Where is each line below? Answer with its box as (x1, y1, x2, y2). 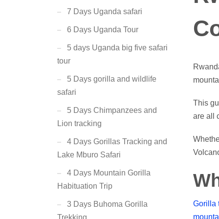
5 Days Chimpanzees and (67, 106, 157, 114)
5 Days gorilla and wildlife (67, 75, 156, 83)
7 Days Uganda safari (67, 7, 142, 16)
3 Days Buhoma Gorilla (67, 200, 148, 208)
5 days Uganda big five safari (67, 44, 168, 52)
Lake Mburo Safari (57, 151, 121, 159)
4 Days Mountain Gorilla (67, 169, 151, 177)
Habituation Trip (57, 182, 112, 190)
